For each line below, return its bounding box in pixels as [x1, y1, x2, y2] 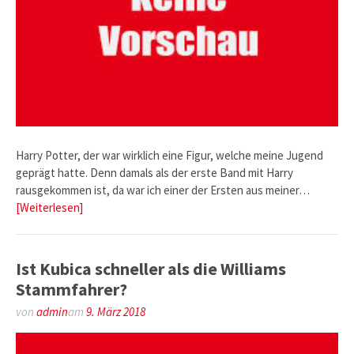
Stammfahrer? [16, 278, 127, 301]
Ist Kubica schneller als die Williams [16, 258, 286, 281]
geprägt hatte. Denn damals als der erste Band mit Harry [16, 164, 293, 180]
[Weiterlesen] [16, 199, 83, 215]
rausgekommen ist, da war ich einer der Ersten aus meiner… [16, 182, 310, 198]
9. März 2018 [86, 304, 145, 320]
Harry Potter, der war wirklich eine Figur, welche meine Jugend [16, 147, 323, 163]
